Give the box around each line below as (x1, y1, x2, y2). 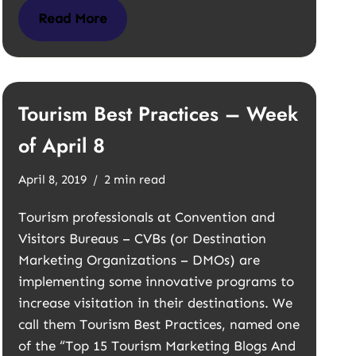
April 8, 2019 (18, 172, 87, 187)
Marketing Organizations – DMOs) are (18, 252, 261, 268)
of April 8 (18, 131, 106, 160)
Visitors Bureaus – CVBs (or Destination (18, 230, 267, 246)
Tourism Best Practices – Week (18, 99, 299, 128)
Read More (38, 10, 108, 26)
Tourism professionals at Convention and (18, 209, 276, 225)
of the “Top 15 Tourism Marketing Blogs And (18, 338, 296, 354)
